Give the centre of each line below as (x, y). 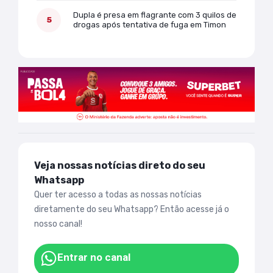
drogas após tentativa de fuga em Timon (150, 24)
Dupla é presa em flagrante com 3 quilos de (155, 15)
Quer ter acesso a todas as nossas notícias (118, 194)
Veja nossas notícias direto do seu (120, 165)
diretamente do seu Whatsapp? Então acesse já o (132, 209)
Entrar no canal (94, 257)
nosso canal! (58, 224)
